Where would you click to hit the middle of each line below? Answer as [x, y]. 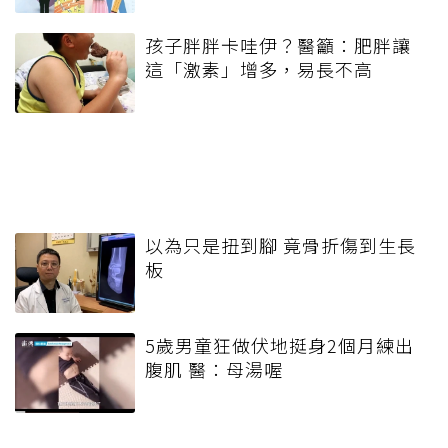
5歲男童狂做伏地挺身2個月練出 [279, 345]
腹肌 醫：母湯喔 [214, 369]
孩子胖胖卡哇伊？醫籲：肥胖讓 [278, 45]
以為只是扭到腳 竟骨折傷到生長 [280, 245]
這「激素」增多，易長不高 [259, 69]
